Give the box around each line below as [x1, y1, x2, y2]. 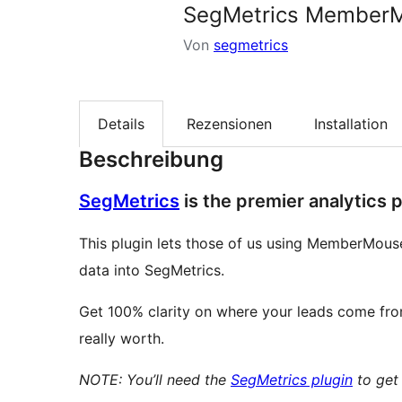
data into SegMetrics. [79, 261, 224, 280]
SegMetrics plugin [231, 371, 353, 389]
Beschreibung [79, 146, 223, 173]
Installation [314, 115, 388, 134]
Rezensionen [187, 115, 272, 134]
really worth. [79, 329, 164, 348]
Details [98, 115, 144, 134]
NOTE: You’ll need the [79, 371, 231, 389]
